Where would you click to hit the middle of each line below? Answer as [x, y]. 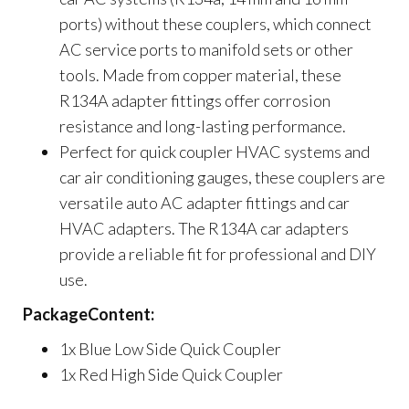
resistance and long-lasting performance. [203, 126]
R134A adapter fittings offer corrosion [195, 101]
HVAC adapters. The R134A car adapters [204, 229]
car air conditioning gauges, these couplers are [222, 178]
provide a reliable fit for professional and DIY [218, 254]
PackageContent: [89, 315]
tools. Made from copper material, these [200, 75]
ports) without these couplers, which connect [215, 24]
